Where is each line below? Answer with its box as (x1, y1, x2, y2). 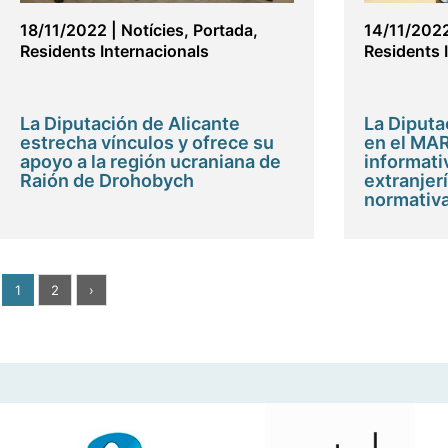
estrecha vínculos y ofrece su (20, 132, 274, 154)
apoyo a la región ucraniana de (20, 151, 281, 173)
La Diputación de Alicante (20, 113, 240, 135)
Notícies (121, 20, 184, 41)
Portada (193, 20, 253, 41)
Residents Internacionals (20, 41, 209, 62)
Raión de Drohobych (20, 170, 194, 192)
